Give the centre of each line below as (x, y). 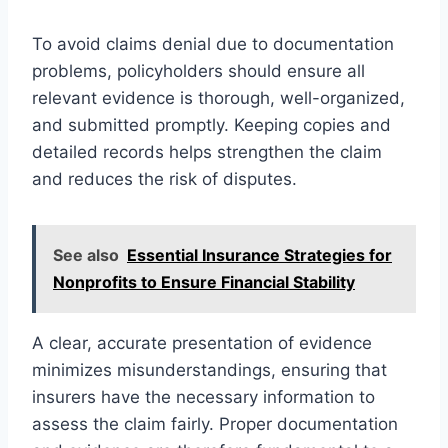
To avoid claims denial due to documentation (213, 43)
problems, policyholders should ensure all (198, 70)
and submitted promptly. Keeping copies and (211, 124)
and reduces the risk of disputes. (164, 178)
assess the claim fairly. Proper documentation (215, 423)
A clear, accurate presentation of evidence (202, 342)
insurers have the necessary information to (203, 396)
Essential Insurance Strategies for (259, 254)
